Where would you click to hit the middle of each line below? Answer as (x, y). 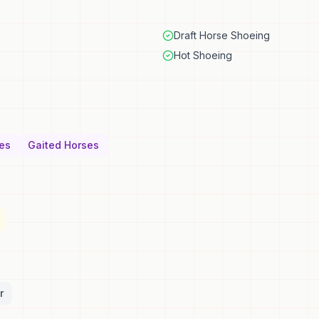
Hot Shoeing (203, 55)
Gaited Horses (63, 145)
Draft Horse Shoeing (222, 35)
